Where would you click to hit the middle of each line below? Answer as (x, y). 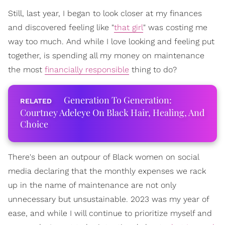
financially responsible (87, 70)
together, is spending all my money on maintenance (106, 55)
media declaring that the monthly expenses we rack (107, 171)
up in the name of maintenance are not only (92, 185)
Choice (34, 124)
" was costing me (175, 27)
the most (26, 70)
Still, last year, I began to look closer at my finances (105, 13)
